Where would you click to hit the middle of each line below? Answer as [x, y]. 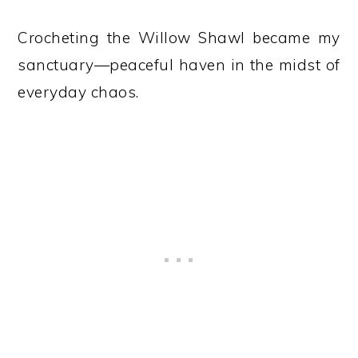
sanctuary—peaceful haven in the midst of [179, 65]
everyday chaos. [78, 92]
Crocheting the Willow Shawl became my [179, 38]
